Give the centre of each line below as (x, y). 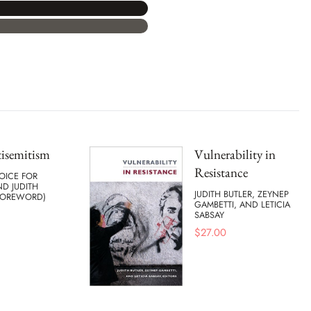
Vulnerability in (235, 154)
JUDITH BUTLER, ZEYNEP (242, 194)
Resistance (221, 173)
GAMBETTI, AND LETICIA (242, 204)
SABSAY (209, 215)
